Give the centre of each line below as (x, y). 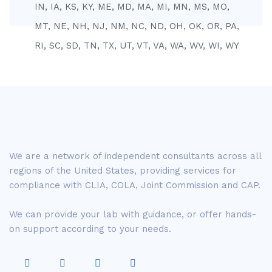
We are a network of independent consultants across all (135, 156)
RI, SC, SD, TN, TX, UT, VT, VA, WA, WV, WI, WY (137, 46)
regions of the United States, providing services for (123, 171)
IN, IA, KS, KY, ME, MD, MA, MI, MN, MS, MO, (132, 7)
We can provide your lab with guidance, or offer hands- (133, 214)
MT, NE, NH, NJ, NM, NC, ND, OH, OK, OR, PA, (137, 26)
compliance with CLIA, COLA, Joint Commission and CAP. (135, 185)
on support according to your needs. (90, 229)
